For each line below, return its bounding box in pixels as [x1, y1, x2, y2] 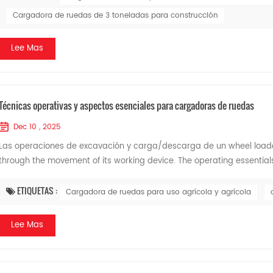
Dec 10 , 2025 [13, 121, 61, 133]
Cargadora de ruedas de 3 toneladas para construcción [12, 10, 218, 21]
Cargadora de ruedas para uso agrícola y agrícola [65, 186, 251, 198]
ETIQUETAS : [16, 184, 59, 197]
